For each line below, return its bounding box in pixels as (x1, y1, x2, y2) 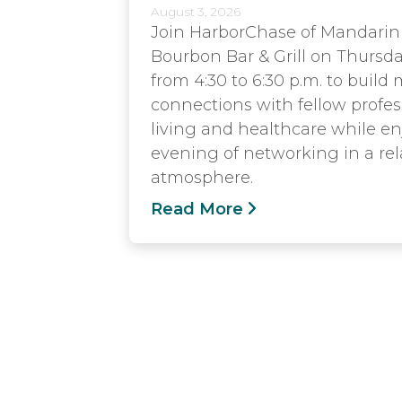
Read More (151, 198, 243, 219)
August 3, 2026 (151, 4, 240, 19)
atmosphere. (151, 167, 253, 188)
